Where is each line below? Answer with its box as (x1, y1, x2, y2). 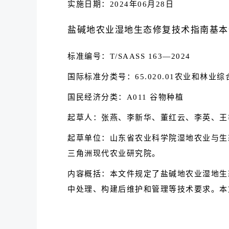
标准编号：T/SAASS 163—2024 (67, 52, 191, 60)
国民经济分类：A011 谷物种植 (67, 93, 184, 101)
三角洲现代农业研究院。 (67, 149, 161, 157)
